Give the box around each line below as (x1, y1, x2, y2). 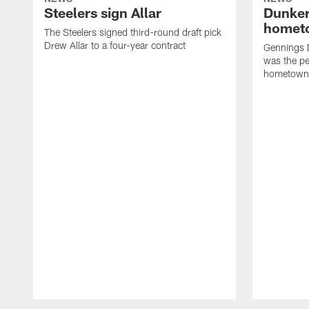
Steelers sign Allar (44, 4, 161, 21)
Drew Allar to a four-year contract (44, 39, 186, 52)
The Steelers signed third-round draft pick (44, 26, 221, 39)
